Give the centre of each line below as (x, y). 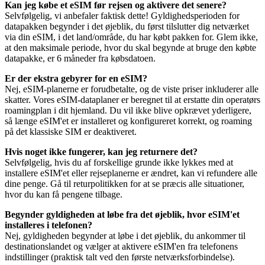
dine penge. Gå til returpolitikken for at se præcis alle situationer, (125, 183)
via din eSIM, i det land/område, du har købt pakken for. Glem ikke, (131, 37)
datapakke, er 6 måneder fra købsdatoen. (80, 58)
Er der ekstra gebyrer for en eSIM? (76, 78)
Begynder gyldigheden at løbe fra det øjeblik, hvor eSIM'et (122, 214)
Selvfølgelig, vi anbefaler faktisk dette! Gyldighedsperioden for (122, 15)
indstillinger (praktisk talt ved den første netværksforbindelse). (120, 257)
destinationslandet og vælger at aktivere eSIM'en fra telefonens (121, 246)
